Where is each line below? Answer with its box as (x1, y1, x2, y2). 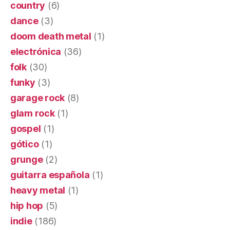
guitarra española (10, 169, 90, 180)
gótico (10, 139, 39, 149)
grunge (10, 154, 43, 165)
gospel (10, 123, 41, 134)
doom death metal (10, 31, 91, 42)
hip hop (10, 200, 44, 211)
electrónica (10, 46, 62, 57)
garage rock (10, 92, 65, 103)
